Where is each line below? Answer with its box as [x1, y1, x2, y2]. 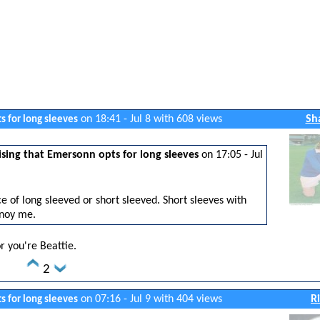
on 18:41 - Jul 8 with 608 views [78, 114, 222, 125]
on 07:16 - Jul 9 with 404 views [78, 294, 222, 305]
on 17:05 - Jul [199, 149, 263, 161]
